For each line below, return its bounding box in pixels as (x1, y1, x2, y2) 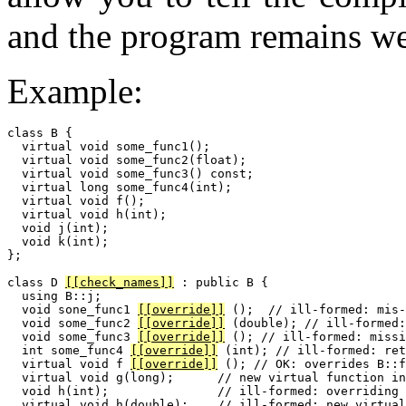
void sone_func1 (7, 303, 138, 317)
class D (7, 275, 65, 290)
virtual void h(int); (7, 208, 167, 222)
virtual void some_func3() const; (7, 167, 254, 181)
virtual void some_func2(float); (7, 153, 246, 168)
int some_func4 (7, 343, 130, 358)
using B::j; (7, 289, 101, 304)
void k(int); (7, 235, 109, 249)
